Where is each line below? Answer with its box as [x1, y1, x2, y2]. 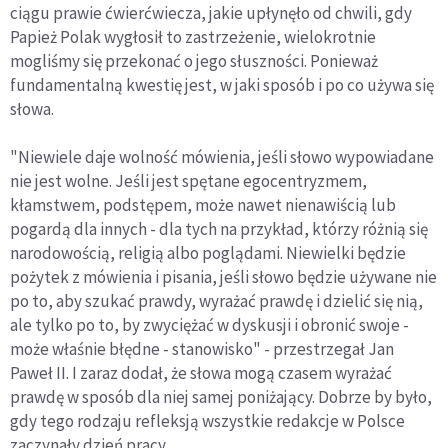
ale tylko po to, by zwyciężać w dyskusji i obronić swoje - [10, 313, 409, 336]
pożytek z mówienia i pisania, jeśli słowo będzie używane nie [10, 265, 437, 288]
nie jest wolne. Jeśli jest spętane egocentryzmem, [10, 169, 367, 192]
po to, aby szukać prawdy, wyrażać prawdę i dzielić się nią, [10, 289, 423, 312]
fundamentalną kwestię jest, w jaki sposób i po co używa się [10, 73, 434, 96]
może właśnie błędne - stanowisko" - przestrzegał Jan [10, 337, 394, 360]
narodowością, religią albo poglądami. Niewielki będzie [10, 241, 406, 264]
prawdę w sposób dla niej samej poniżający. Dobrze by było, [10, 385, 432, 408]
